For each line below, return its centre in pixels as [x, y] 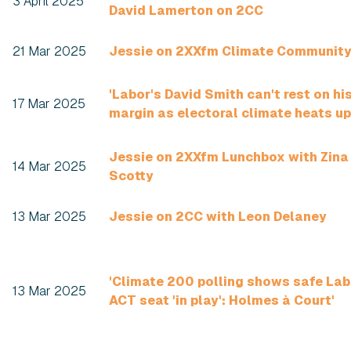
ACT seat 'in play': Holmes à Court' [222, 300]
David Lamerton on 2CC [186, 11]
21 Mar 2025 [49, 51]
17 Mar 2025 [49, 104]
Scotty [131, 176]
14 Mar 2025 [49, 166]
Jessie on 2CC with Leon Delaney [218, 217]
